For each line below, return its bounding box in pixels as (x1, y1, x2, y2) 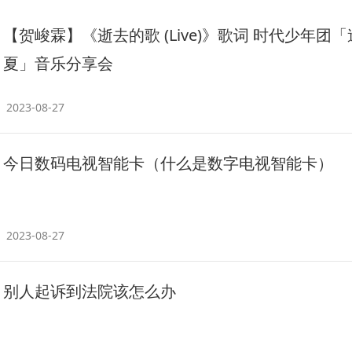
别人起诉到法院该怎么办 (3, 280, 176, 302)
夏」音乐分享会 (3, 53, 113, 74)
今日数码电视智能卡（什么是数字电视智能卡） (3, 152, 333, 174)
